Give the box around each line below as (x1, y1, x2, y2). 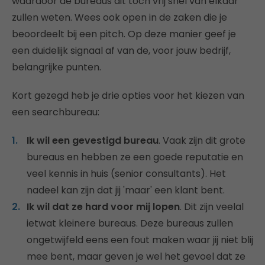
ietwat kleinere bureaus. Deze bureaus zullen (27, 216, 233, 230)
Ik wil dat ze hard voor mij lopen (27, 199, 180, 214)
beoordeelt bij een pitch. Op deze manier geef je (12, 27, 236, 41)
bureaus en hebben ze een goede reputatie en (27, 150, 243, 164)
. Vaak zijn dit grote (159, 133, 245, 147)
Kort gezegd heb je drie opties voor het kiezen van (12, 88, 244, 102)
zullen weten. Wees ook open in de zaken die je (12, 10, 227, 24)
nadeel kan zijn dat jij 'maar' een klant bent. (27, 183, 225, 197)
